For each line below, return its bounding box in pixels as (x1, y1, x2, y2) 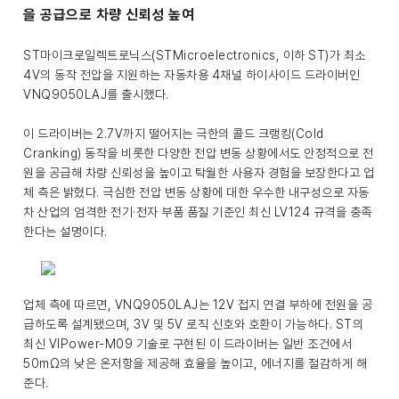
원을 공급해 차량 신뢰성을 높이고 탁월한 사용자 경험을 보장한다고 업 (23, 166, 374, 180)
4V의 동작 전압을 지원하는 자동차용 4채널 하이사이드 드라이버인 (23, 68, 360, 82)
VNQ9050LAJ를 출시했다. (23, 87, 169, 102)
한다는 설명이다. (23, 224, 108, 239)
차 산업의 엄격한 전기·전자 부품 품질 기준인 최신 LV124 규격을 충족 (23, 205, 372, 219)
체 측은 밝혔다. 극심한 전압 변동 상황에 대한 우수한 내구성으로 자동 (23, 185, 370, 199)
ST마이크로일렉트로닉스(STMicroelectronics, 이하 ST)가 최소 (23, 48, 366, 62)
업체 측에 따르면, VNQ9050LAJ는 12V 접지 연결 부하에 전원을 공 (23, 297, 372, 312)
